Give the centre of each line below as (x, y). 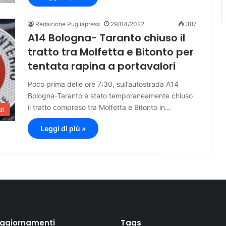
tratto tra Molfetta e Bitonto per (111, 52)
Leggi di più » (63, 129)
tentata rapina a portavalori (102, 66)
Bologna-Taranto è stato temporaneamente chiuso (110, 96)
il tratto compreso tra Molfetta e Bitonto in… (99, 107)
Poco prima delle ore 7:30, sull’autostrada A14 (103, 84)
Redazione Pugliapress (68, 24)
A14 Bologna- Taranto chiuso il (106, 38)
